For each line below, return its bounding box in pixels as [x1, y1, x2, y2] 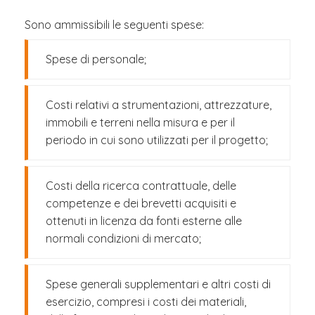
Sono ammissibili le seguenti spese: [25, 18, 204, 32]
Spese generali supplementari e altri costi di [46, 277, 271, 291]
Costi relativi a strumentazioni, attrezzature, [46, 98, 271, 112]
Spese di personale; [46, 52, 146, 66]
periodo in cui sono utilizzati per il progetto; [46, 133, 268, 147]
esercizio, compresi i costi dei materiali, [46, 295, 246, 309]
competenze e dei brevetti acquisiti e [46, 196, 236, 210]
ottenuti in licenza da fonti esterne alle [46, 214, 242, 228]
